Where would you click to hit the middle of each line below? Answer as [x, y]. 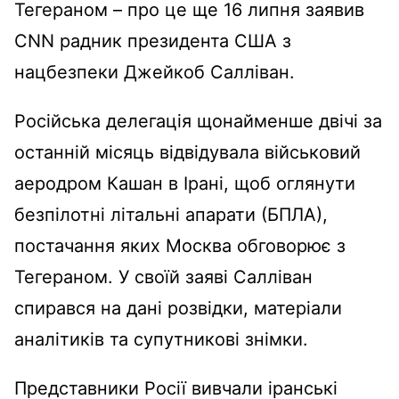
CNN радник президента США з [153, 41]
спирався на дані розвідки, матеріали [178, 308]
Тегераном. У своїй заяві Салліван [163, 277]
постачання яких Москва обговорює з [180, 245]
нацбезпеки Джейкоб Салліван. [155, 72]
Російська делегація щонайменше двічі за [198, 121]
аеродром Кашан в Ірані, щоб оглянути [185, 183]
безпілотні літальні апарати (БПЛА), [171, 214]
